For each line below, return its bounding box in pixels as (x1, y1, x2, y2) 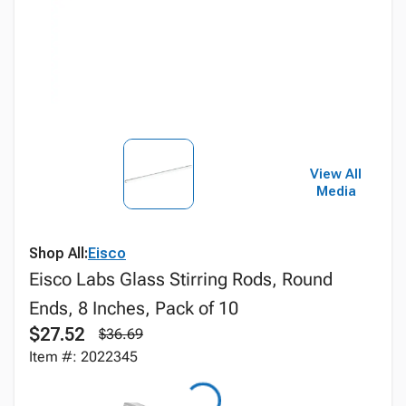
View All (310, 166, 362, 182)
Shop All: (29, 245, 88, 262)
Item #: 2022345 (29, 348, 138, 365)
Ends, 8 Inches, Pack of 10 (29, 297, 238, 319)
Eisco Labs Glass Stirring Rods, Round (29, 268, 333, 290)
